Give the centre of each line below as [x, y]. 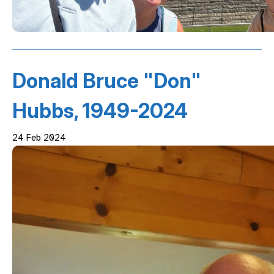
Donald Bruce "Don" [107, 81]
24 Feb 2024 [39, 138]
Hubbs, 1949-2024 [100, 111]
